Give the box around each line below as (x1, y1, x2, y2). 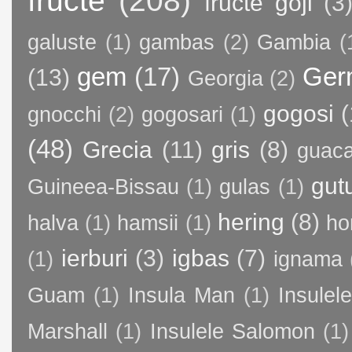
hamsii (117, 211, 179, 235)
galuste (27, 30, 97, 54)
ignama (273, 247, 343, 271)
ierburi (60, 244, 128, 271)
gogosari (141, 102, 223, 126)
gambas (139, 30, 215, 54)
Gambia (257, 30, 332, 54)
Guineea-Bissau (27, 174, 179, 199)
